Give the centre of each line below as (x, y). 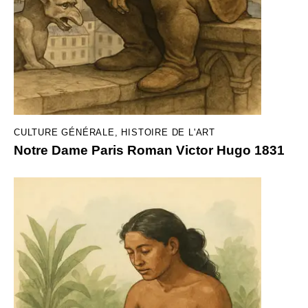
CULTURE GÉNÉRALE (64, 132)
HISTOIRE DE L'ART (168, 132)
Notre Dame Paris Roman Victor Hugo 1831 (149, 151)
